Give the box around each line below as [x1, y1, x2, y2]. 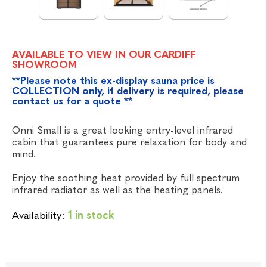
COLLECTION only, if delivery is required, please [12, 85, 244, 97]
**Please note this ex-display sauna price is [12, 74, 215, 87]
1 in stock [68, 209, 114, 222]
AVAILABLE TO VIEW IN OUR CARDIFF [12, 48, 195, 61]
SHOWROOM [12, 58, 77, 71]
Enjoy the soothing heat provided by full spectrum [12, 172, 240, 184]
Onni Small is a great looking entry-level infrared [12, 124, 233, 136]
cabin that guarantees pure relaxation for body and [12, 136, 247, 148]
